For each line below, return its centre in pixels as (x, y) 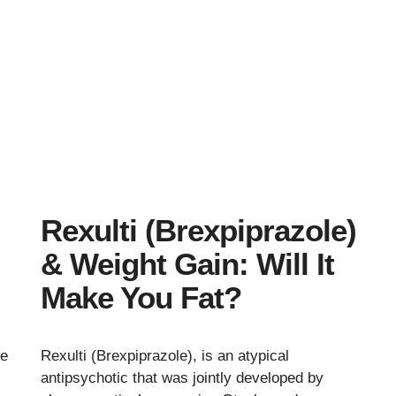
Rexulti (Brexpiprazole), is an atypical (165, 356)
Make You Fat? (141, 298)
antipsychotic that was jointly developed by (182, 378)
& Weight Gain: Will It (187, 264)
